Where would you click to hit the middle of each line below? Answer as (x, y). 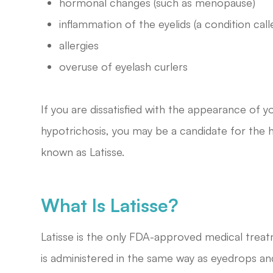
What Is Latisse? (110, 205)
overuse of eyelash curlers (125, 66)
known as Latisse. (83, 151)
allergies (79, 45)
